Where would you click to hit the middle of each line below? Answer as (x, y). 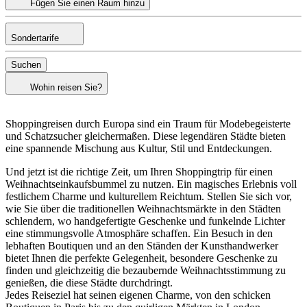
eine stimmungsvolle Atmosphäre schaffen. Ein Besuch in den (139, 234)
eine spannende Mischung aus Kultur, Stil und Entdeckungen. (139, 149)
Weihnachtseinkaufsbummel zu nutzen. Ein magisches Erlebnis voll (151, 184)
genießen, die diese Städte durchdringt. (89, 283)
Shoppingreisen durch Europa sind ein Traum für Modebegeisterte (148, 124)
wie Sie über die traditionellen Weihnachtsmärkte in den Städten (143, 209)
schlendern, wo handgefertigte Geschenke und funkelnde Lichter (145, 221)
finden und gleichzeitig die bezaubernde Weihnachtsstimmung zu (146, 271)
